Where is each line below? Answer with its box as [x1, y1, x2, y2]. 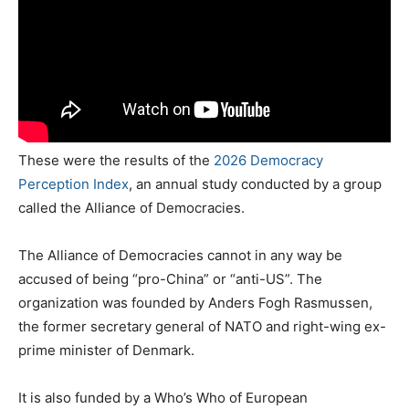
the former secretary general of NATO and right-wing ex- [18, 318, 386, 336]
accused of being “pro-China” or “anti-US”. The [18, 270, 322, 288]
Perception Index [18, 175, 129, 194]
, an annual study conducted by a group [129, 175, 382, 194]
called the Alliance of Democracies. [18, 199, 245, 217]
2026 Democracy [214, 152, 323, 170]
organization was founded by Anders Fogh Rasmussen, [18, 294, 372, 312]
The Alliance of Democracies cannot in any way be [18, 246, 342, 265]
